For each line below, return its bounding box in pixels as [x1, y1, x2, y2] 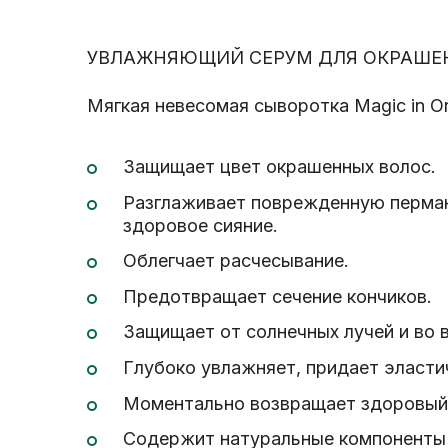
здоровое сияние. [123, 214, 278, 236]
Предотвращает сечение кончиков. [123, 285, 432, 307]
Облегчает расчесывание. [123, 250, 349, 272]
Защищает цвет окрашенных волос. [123, 155, 436, 177]
